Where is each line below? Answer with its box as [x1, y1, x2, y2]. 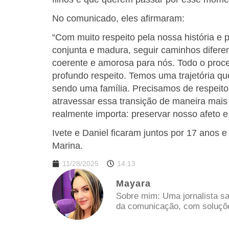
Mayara [116, 178, 151, 189]
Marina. [52, 141, 83, 151]
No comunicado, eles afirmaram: [52, 13, 185, 24]
